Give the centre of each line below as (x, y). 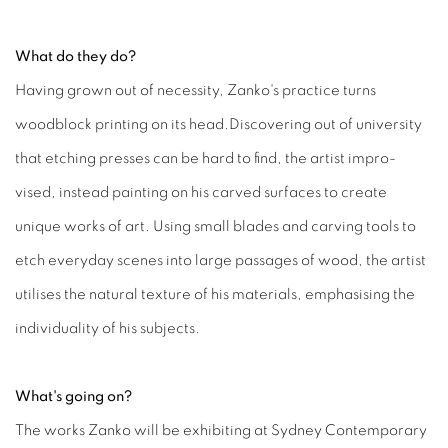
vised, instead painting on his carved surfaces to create (201, 192)
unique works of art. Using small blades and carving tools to (215, 226)
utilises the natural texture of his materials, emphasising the (215, 294)
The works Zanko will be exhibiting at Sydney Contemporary (221, 430)
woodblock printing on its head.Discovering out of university (218, 124)
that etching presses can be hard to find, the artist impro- (205, 158)
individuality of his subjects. (107, 328)
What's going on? (73, 396)
